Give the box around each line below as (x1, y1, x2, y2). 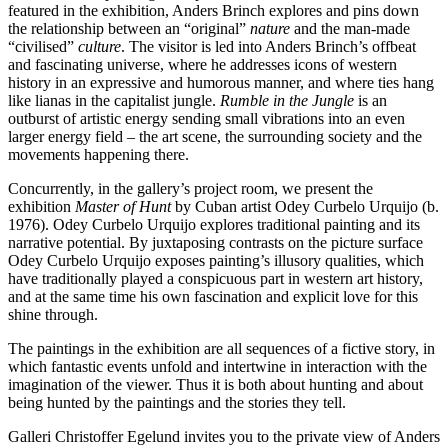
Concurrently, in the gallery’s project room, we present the (8, 180, 373, 198)
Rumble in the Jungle (220, 92, 354, 110)
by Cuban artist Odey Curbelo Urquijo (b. (171, 198, 439, 216)
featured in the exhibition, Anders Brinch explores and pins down (8, 2, 419, 20)
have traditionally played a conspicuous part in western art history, (8, 270, 423, 288)
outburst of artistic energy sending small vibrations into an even (8, 110, 405, 128)
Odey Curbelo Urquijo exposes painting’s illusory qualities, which (8, 252, 424, 270)
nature (250, 20, 290, 38)
